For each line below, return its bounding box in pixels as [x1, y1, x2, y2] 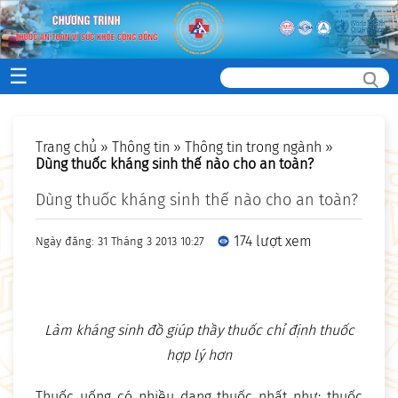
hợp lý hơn [166, 346, 232, 364]
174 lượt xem [234, 233, 312, 251]
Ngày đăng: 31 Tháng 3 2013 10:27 [36, 235, 204, 249]
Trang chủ [36, 139, 97, 156]
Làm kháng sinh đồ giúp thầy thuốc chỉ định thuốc [44, 322, 354, 339]
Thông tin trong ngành [185, 139, 322, 156]
